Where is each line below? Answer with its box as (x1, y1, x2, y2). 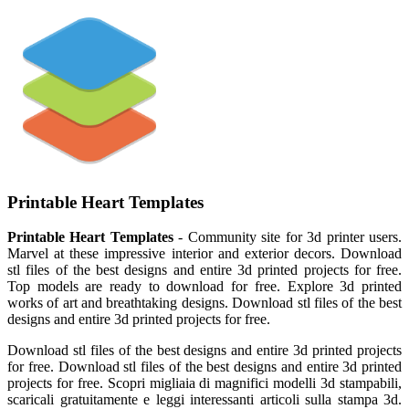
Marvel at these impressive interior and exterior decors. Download (7, 246, 402, 262)
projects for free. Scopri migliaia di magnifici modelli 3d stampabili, (7, 375, 402, 392)
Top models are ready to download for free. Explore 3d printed (7, 278, 402, 295)
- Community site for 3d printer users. (173, 229, 403, 246)
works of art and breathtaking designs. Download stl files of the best (7, 295, 402, 311)
